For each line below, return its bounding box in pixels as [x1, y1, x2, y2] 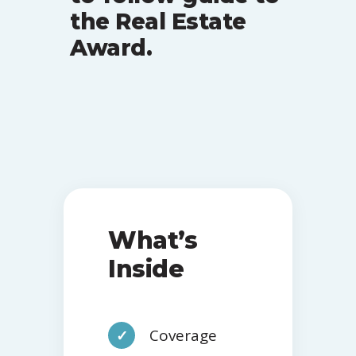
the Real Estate [70, 8, 246, 35]
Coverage [149, 325, 217, 346]
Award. [70, 34, 152, 61]
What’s [108, 226, 197, 255]
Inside [108, 254, 184, 284]
